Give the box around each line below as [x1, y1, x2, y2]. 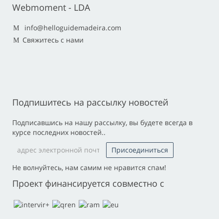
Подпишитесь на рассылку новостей [12, 96, 168, 109]
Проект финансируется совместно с [12, 177, 164, 190]
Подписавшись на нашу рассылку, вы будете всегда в [12, 118, 193, 128]
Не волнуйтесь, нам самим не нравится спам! [12, 163, 166, 173]
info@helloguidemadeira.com [24, 23, 121, 33]
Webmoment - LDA [12, 1, 90, 14]
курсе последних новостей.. [12, 128, 106, 137]
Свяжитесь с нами [22, 35, 84, 45]
